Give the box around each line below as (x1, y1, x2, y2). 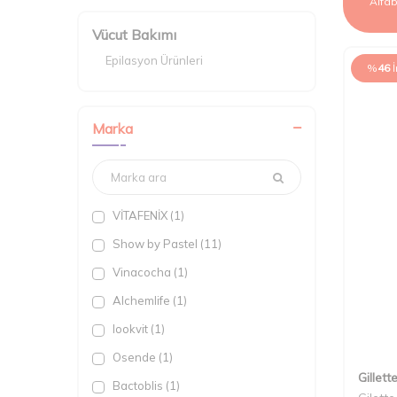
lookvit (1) (110, 322, 165, 336)
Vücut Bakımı (92, 26, 176, 43)
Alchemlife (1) (110, 293, 187, 307)
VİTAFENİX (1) (110, 208, 184, 222)
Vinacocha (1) (110, 265, 188, 279)
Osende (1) (110, 350, 173, 364)
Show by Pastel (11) (110, 237, 222, 251)
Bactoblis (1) (110, 378, 180, 393)
